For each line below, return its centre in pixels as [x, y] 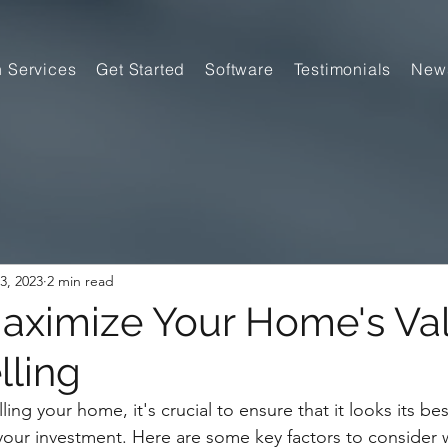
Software [239, 69]
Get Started [141, 69]
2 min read [80, 280]
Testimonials [342, 69]
